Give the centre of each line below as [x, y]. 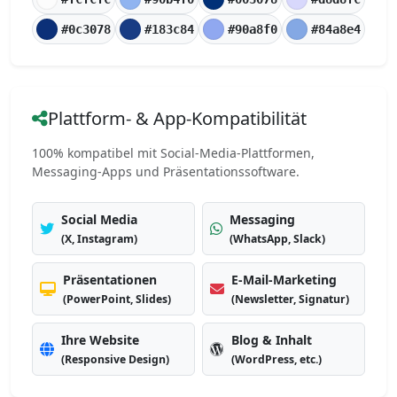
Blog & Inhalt [272, 340]
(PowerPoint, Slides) [117, 299]
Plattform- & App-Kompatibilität [177, 118]
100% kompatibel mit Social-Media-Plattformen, [173, 153]
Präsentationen [110, 280]
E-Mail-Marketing [284, 280]
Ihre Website [100, 340]
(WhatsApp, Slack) [277, 239]
